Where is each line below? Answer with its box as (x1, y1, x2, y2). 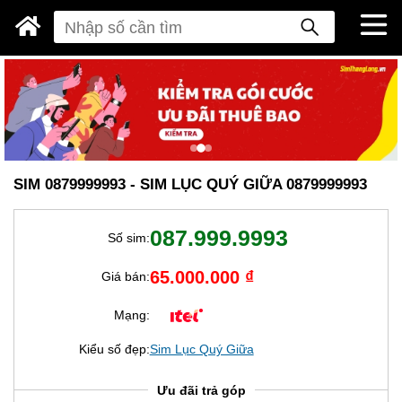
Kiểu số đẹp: (78, 341, 150, 356)
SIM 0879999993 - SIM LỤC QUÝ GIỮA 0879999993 (13, 175, 367, 194)
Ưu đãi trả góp (156, 382, 246, 398)
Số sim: (107, 230, 150, 245)
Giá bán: (100, 269, 150, 284)
